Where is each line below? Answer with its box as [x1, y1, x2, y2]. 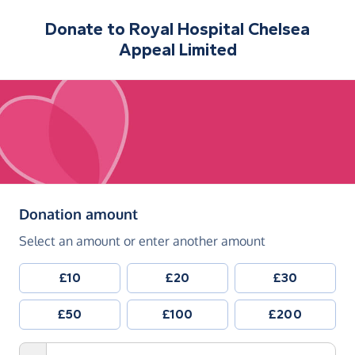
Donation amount [19, 205, 138, 223]
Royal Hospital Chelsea [129, 19, 310, 40]
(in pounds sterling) [137, 204, 269, 223]
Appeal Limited [118, 40, 237, 60]
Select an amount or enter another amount [19, 233, 265, 250]
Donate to [45, 19, 129, 40]
